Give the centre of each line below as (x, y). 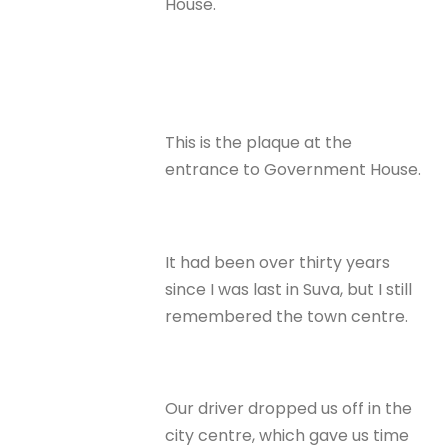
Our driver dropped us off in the (289, 409)
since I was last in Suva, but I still (289, 289)
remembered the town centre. (287, 316)
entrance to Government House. (293, 170)
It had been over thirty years (278, 262)
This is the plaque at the (259, 143)
